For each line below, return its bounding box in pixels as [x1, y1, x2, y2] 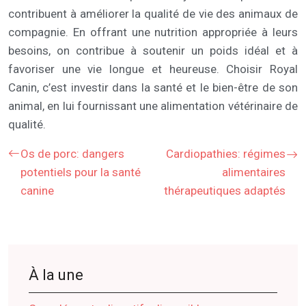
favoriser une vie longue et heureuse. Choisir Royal [8, 61, 298, 76]
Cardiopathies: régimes [166, 146, 286, 161]
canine [20, 183, 54, 197]
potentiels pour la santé [20, 165, 141, 179]
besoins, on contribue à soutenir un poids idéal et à [8, 43, 298, 57]
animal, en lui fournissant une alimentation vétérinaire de [8, 98, 298, 113]
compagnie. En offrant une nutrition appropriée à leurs [8, 25, 298, 39]
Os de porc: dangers [20, 146, 124, 161]
